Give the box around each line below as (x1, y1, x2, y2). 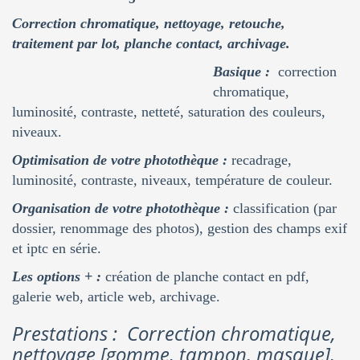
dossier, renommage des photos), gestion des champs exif (12, 220, 347, 236)
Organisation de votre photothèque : (12, 200, 229, 216)
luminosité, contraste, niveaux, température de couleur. (12, 172, 333, 188)
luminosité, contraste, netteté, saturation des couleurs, (12, 104, 325, 120)
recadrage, (227, 152, 292, 168)
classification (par (229, 200, 337, 216)
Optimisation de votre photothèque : (12, 152, 227, 168)
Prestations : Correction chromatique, (12, 320, 336, 346)
